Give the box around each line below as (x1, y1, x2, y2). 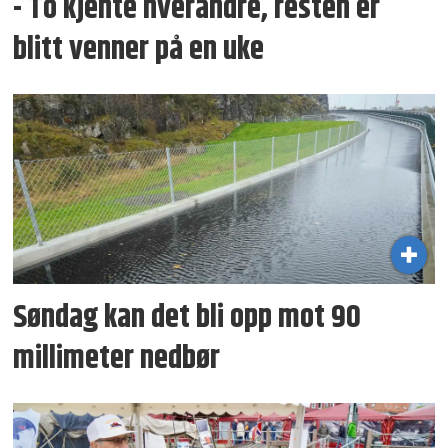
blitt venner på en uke (13, 26, 265, 75)
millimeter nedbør (13, 334, 221, 383)
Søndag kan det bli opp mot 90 (13, 293, 362, 342)
